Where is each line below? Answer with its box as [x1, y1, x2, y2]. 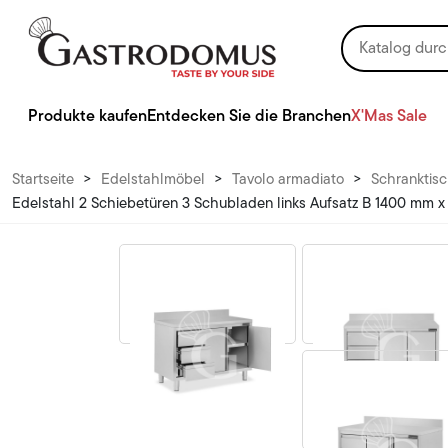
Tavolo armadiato [232, 168, 344, 191]
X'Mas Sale [351, 104, 427, 128]
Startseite [12, 168, 74, 191]
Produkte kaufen [28, 104, 147, 128]
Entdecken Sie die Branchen [147, 104, 351, 128]
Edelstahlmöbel [101, 168, 205, 191]
